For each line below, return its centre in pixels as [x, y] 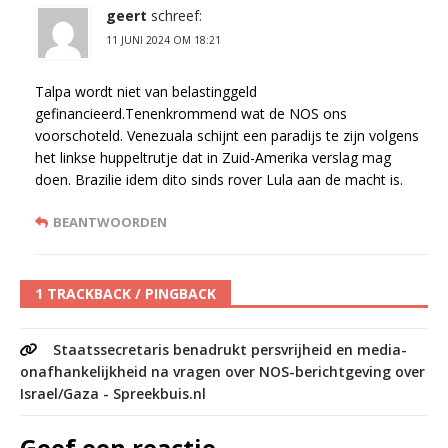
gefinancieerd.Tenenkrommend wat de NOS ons [191, 114]
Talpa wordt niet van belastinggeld [146, 92]
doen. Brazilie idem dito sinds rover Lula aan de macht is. [219, 180]
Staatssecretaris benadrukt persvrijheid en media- [230, 350]
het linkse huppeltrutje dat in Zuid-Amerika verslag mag [213, 158]
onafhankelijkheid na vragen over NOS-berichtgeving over [222, 372]
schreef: [176, 16]
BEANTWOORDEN [110, 222]
